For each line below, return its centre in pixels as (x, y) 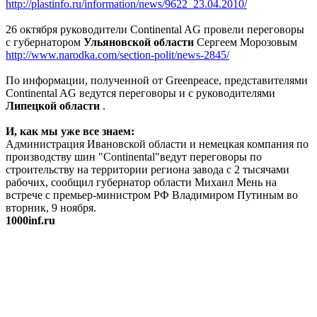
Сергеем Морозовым (246, 42)
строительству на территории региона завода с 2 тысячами (148, 170)
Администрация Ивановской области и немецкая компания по (157, 144)
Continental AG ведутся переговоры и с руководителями (140, 93)
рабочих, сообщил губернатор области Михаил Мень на (141, 183)
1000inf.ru (30, 221)
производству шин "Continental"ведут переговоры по (134, 157)
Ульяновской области (139, 42)
